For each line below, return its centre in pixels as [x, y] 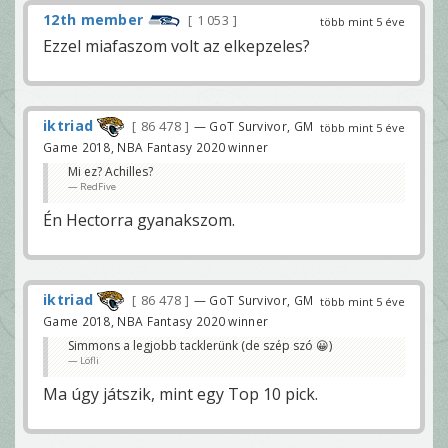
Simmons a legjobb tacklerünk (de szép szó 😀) [200, 346]
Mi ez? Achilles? [110, 172]
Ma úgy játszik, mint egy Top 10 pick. [180, 394]
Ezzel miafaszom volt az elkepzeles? [176, 45]
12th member [93, 19]
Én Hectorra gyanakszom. [139, 220]
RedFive [98, 187]
